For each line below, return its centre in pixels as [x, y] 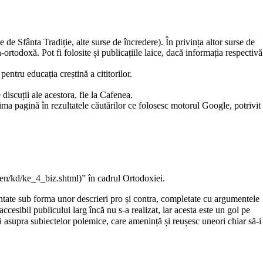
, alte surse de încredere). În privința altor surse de [163, 42]
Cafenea [115, 95]
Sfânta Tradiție [45, 42]
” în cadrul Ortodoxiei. [123, 178]
